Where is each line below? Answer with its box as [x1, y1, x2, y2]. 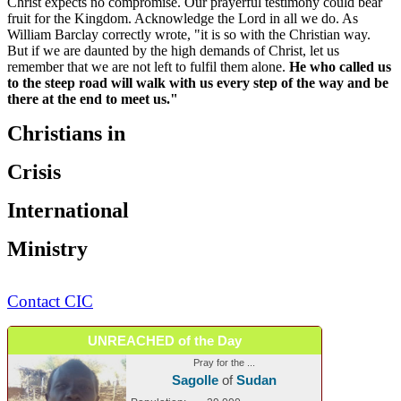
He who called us [289, 58, 391, 74]
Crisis [7, 159, 61, 183]
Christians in [7, 121, 125, 145]
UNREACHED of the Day [88, 332, 242, 348]
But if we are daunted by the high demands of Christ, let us [7, 42, 339, 58]
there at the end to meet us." [7, 90, 178, 107]
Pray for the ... [192, 356, 255, 368]
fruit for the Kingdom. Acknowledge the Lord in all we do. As [7, 10, 358, 26]
